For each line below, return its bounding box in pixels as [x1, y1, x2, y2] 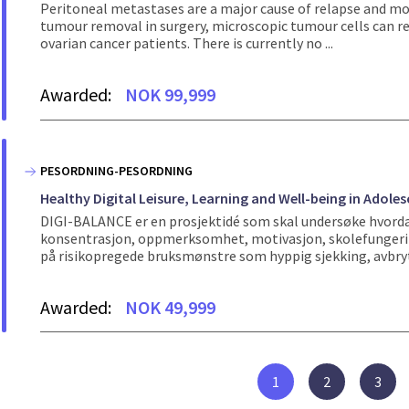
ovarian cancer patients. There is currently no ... [40, 34, 333, 53]
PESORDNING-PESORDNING [40, 162, 193, 179]
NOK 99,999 [125, 83, 216, 107]
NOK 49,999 [125, 295, 216, 319]
